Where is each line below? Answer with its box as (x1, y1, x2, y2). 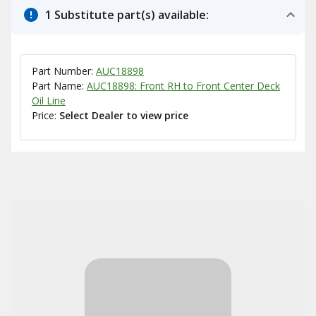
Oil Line (32, 94, 66, 107)
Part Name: (32, 79, 87, 92)
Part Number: (32, 64, 96, 78)
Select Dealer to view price (59, 109, 188, 122)
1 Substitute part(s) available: (45, 7, 209, 23)
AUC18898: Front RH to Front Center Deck (87, 79, 280, 92)
